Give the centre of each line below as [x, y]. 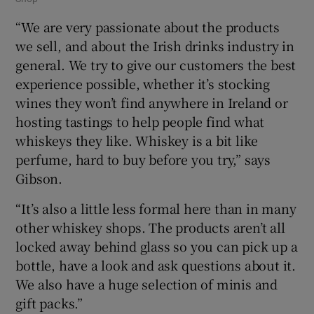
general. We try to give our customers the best [156, 65]
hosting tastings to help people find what [140, 122]
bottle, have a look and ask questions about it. [156, 265]
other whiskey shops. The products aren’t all [150, 227]
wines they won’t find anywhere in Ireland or [152, 103]
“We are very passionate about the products [148, 27]
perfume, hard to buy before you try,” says [143, 159]
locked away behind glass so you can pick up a [157, 246]
